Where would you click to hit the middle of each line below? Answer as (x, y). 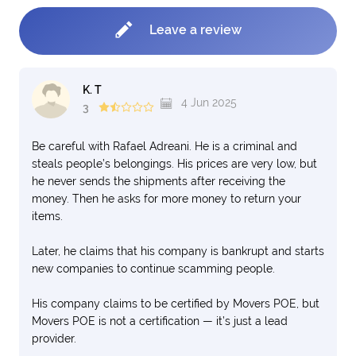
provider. (54, 339)
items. (47, 216)
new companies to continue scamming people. (153, 269)
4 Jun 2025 (207, 103)
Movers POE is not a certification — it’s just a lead (160, 321)
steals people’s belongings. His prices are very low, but (174, 164)
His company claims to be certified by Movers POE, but (176, 304)
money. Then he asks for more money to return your (166, 199)
